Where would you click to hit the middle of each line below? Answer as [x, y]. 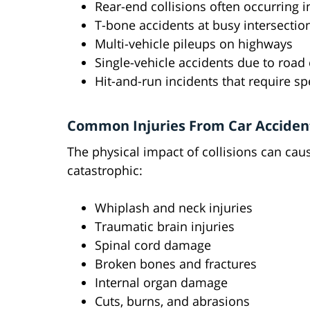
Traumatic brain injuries [165, 227]
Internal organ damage [161, 283]
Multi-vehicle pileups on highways [194, 44]
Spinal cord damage [153, 245]
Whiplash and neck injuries [174, 208]
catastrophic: [105, 171]
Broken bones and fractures [176, 264]
